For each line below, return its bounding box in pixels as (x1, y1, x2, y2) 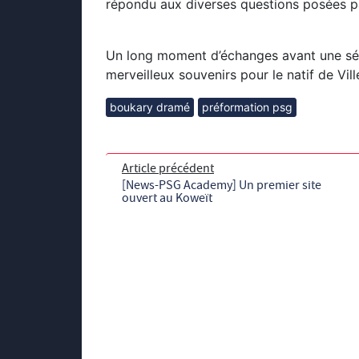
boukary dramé (110, 100, 190, 115)
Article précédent (122, 160, 214, 177)
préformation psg (202, 100, 292, 115)
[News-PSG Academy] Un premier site (122, 177, 321, 194)
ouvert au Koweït (122, 190, 212, 207)
